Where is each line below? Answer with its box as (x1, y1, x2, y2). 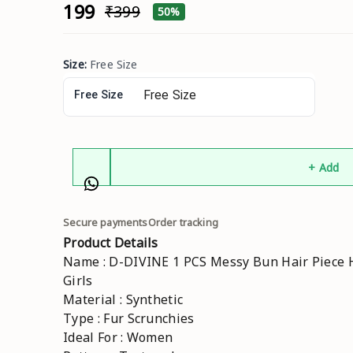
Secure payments (63, 216, 148, 230)
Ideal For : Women (63, 329, 173, 347)
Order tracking (147, 216, 218, 230)
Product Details (63, 234, 158, 252)
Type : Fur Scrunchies (63, 310, 195, 328)
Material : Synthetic (63, 291, 184, 309)
